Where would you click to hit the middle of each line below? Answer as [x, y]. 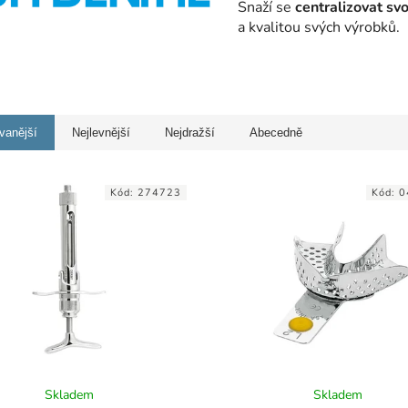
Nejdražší [190, 133]
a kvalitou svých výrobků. [319, 27]
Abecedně [276, 133]
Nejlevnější [101, 133]
